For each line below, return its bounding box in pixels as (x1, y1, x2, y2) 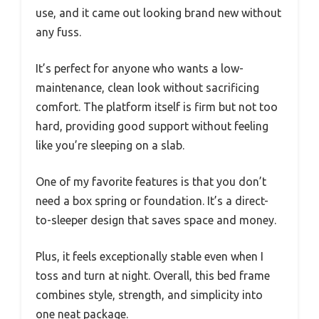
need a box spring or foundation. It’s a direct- (36, 194, 268, 208)
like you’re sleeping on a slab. (36, 139, 184, 152)
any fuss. (36, 26, 81, 39)
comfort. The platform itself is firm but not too (36, 100, 278, 114)
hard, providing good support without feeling (36, 120, 268, 133)
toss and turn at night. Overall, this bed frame (36, 269, 270, 283)
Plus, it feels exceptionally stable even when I (36, 250, 263, 263)
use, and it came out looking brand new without (36, 6, 281, 20)
